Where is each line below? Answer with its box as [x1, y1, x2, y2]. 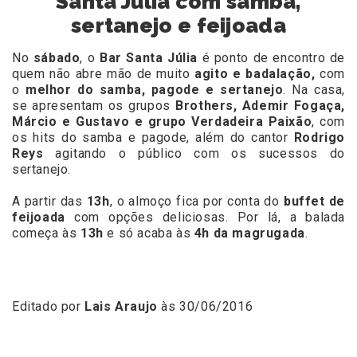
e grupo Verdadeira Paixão [129, 114, 312, 130]
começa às [12, 226, 77, 241]
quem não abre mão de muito [12, 66, 195, 82]
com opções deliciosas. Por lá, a [65, 210, 297, 226]
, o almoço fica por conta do [109, 194, 284, 210]
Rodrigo [293, 130, 345, 146]
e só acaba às [107, 226, 191, 241]
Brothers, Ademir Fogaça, [170, 98, 345, 114]
